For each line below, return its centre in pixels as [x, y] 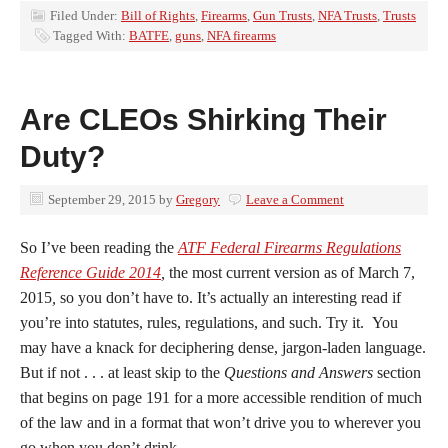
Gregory [198, 199]
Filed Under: [85, 15]
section [397, 372]
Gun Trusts [282, 15]
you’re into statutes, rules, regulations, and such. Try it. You [209, 322]
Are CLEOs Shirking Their [203, 119]
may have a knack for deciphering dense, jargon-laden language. [223, 347]
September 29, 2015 [102, 199]
